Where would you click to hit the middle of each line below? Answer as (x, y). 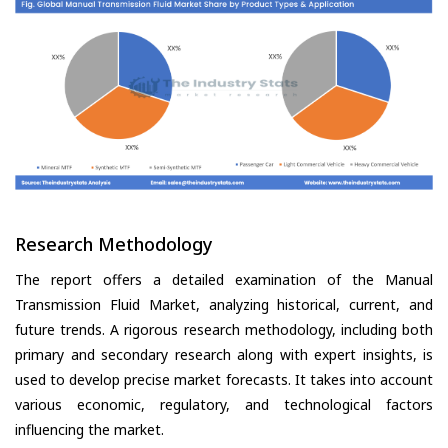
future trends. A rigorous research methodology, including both (224, 330)
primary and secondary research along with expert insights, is (224, 355)
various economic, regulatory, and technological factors (224, 405)
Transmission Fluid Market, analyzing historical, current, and (224, 305)
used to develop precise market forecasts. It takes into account (224, 380)
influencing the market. (89, 430)
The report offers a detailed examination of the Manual (224, 280)
